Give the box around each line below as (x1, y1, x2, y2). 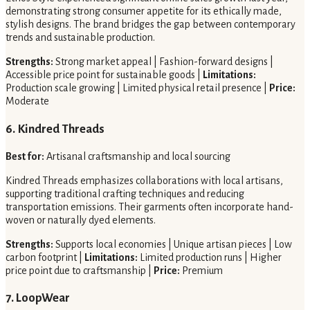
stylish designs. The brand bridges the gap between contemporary (6, 19, 295, 30)
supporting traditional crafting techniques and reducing (6, 188, 244, 199)
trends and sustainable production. (6, 32, 155, 44)
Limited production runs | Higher (138, 251, 282, 263)
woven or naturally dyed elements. (6, 214, 156, 226)
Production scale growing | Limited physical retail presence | (6, 82, 269, 94)
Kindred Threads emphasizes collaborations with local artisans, (6, 174, 283, 186)
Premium (180, 264, 223, 276)
